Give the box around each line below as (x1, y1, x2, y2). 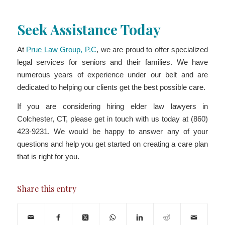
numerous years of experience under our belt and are (17, 70, 208, 79)
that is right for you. (17, 152, 79, 161)
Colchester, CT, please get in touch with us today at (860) (17, 114, 208, 123)
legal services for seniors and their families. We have (17, 58, 208, 67)
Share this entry (17, 183, 76, 194)
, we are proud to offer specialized (96, 45, 208, 54)
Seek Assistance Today (17, 20, 161, 39)
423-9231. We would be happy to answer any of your (17, 127, 208, 136)
